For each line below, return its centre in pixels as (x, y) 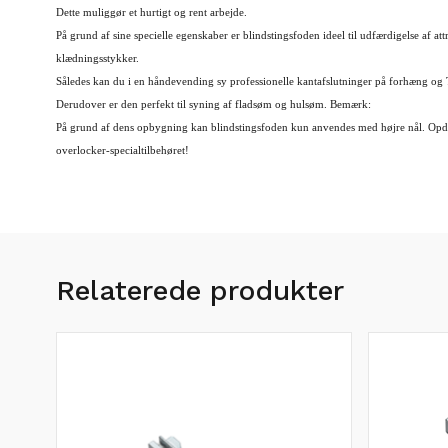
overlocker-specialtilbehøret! (122, 150)
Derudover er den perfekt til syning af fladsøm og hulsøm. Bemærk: (213, 104)
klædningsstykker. (97, 58)
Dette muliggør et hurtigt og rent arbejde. (151, 12)
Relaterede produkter (200, 290)
